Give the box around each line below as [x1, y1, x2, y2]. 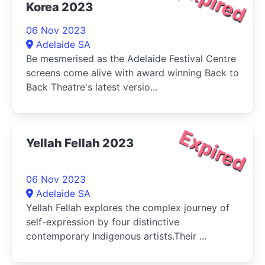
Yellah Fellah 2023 [26, 135, 134, 150]
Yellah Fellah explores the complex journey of [26, 201, 230, 214]
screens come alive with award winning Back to [26, 66, 239, 79]
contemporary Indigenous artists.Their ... [26, 230, 206, 242]
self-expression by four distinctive [26, 215, 179, 228]
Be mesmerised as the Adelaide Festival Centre [26, 52, 236, 64]
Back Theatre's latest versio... [26, 80, 157, 93]
